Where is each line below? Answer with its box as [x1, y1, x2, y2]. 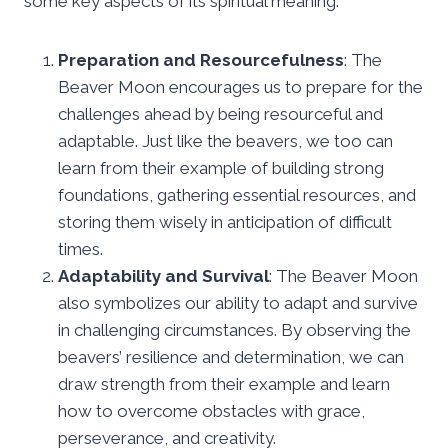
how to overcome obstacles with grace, [58, 400, 365, 421]
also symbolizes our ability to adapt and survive [58, 292, 418, 313]
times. [58, 238, 103, 259]
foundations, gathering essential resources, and [58, 184, 416, 205]
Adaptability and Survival [58, 265, 269, 286]
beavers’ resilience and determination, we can [58, 346, 404, 367]
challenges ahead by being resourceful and [58, 103, 383, 124]
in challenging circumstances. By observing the [58, 319, 411, 340]
